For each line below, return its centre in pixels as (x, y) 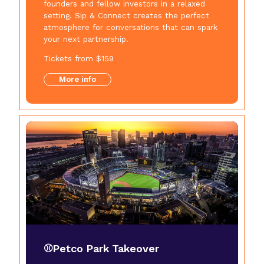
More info (77, 79)
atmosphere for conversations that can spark (130, 27)
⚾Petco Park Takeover (101, 248)
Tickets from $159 (78, 59)
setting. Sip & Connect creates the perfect (126, 15)
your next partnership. (86, 39)
